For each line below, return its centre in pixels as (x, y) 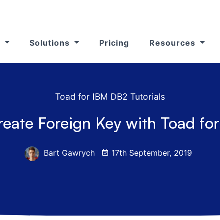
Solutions (51, 43)
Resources (174, 43)
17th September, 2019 (150, 153)
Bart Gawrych (68, 153)
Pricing (114, 43)
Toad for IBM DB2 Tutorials (110, 96)
